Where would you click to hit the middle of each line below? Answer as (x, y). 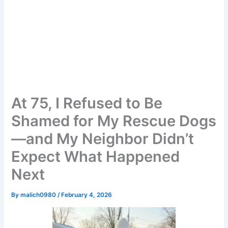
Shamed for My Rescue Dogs (114, 121)
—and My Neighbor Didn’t (103, 139)
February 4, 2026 (87, 195)
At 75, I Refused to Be (87, 103)
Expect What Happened (96, 157)
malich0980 (39, 195)
